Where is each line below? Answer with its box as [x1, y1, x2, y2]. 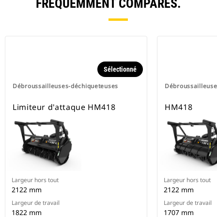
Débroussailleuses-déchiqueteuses [13, 82, 119, 91]
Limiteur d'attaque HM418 [13, 102, 116, 113]
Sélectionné [104, 65, 137, 74]
